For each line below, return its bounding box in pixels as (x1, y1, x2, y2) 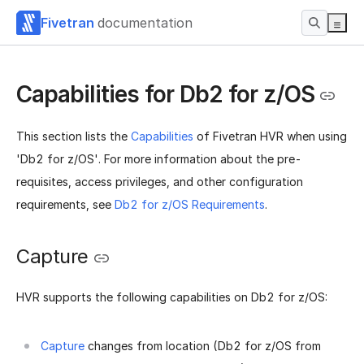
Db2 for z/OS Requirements (115, 197, 265, 212)
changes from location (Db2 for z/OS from (84, 338, 321, 353)
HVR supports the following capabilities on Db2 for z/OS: (16, 289, 327, 304)
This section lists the (16, 129, 131, 144)
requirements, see (16, 197, 115, 212)
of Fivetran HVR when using (193, 129, 347, 144)
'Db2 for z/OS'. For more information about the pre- (16, 152, 301, 167)
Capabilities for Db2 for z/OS (16, 80, 314, 108)
